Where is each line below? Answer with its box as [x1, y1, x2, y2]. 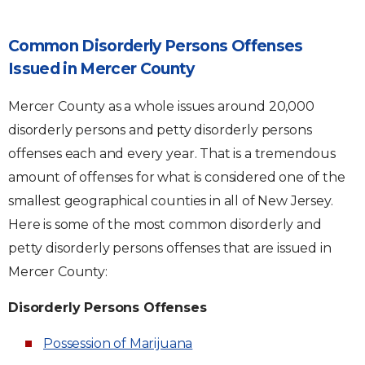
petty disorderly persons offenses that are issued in [8, 240, 332, 256]
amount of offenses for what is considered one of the [8, 169, 345, 185]
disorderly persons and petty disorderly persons [8, 121, 312, 138]
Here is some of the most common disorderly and [8, 216, 322, 232]
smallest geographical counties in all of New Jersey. [8, 192, 333, 209]
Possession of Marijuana [43, 335, 193, 351]
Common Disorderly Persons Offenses [8, 36, 303, 55]
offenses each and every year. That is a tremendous [8, 145, 336, 161]
